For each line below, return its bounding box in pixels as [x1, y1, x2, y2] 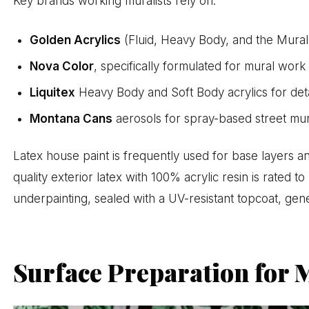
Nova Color [30, 59, 94, 73]
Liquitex [30, 85, 76, 99]
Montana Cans [30, 111, 113, 126]
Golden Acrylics [30, 32, 121, 47]
